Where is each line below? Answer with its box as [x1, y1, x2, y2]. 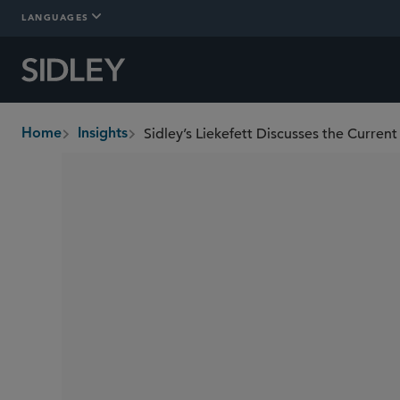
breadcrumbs [21, 135, 108, 153]
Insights [78, 127, 128, 141]
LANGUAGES [21, 10, 89, 23]
